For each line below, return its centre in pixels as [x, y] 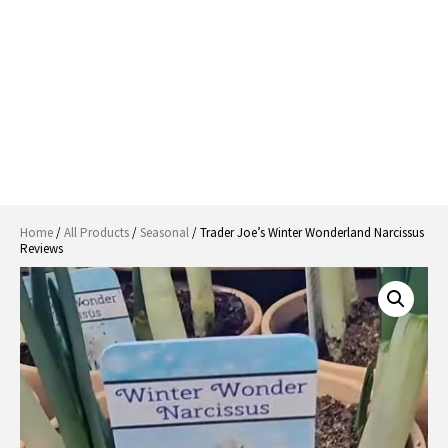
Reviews [41, 248]
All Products [96, 232]
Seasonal [164, 232]
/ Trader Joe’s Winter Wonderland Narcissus [306, 232]
